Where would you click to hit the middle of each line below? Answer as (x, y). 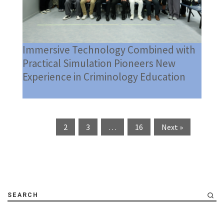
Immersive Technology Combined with (109, 50)
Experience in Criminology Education (104, 77)
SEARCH (23, 195)
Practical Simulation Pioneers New (99, 63)
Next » (172, 127)
